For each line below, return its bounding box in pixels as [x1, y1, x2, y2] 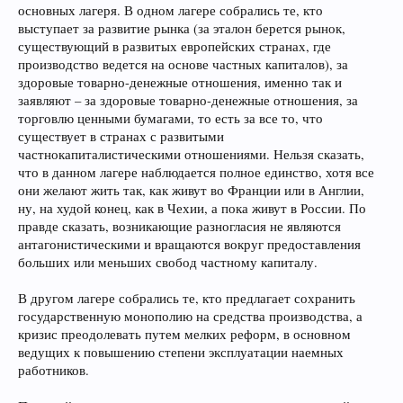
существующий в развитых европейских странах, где [18, 38, 331, 55]
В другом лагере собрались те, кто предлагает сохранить [18, 290, 355, 307]
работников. [18, 362, 89, 379]
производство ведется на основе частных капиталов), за [18, 56, 348, 73]
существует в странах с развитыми [18, 128, 224, 145]
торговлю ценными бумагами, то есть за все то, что [18, 110, 323, 127]
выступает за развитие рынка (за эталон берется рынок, [18, 20, 345, 37]
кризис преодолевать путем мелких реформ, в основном [18, 326, 351, 343]
